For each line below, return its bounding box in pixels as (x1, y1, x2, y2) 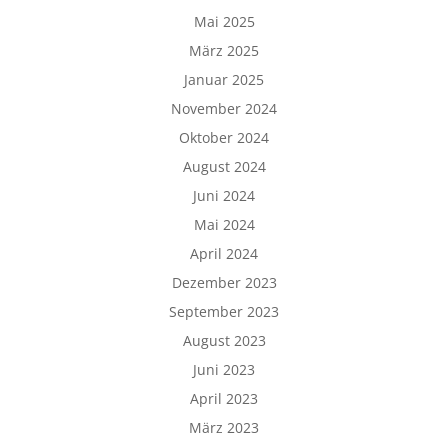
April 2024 (190, 243, 258, 263)
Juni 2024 (193, 185, 255, 205)
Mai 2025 (193, 11, 255, 31)
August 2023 (182, 330, 266, 350)
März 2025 (189, 40, 259, 60)
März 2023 (189, 417, 259, 437)
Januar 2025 (184, 69, 264, 89)
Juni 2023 (193, 359, 255, 379)
